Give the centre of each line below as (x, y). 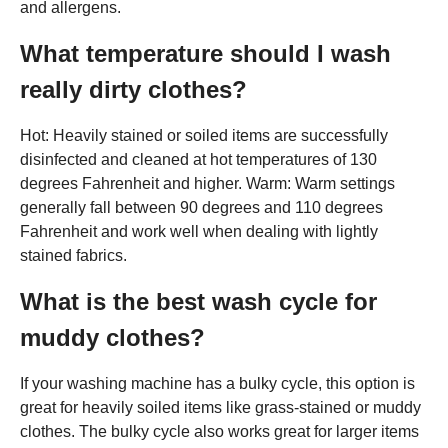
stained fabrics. (73, 255)
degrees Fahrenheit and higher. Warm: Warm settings (207, 183)
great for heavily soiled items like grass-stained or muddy (220, 407)
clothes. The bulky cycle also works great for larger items (219, 431)
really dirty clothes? (133, 89)
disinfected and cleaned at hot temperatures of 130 (198, 159)
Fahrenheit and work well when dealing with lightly (199, 231)
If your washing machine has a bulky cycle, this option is (217, 383)
